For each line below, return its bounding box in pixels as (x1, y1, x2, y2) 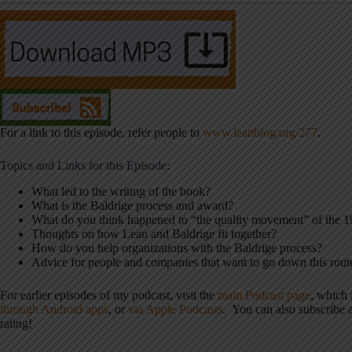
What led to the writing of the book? (31, 184, 211, 198)
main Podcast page (218, 288, 310, 302)
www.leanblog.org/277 (203, 126, 317, 140)
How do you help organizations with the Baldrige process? (31, 240, 322, 255)
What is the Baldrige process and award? (31, 198, 233, 212)
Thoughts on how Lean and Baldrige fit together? (31, 226, 277, 240)
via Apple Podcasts (128, 302, 222, 316)
